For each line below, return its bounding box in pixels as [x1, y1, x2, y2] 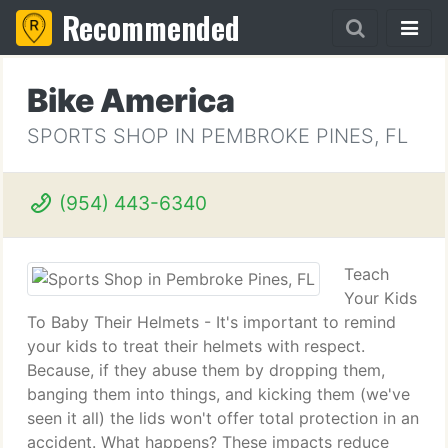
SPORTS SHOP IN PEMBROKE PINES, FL [27, 124, 408, 148]
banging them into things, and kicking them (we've [27, 384, 410, 404]
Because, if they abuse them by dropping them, [27, 360, 385, 380]
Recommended [62, 5, 240, 50]
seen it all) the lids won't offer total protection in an [27, 408, 419, 428]
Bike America [27, 81, 235, 120]
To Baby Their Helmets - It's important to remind [27, 312, 396, 332]
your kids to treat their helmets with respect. [27, 336, 365, 356]
